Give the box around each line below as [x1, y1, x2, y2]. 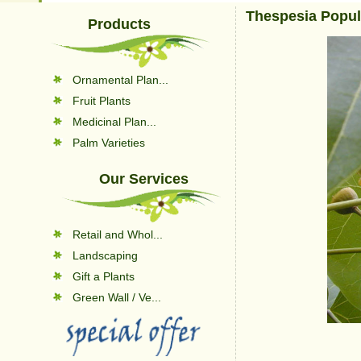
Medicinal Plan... [73, 115, 156, 128]
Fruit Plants [73, 94, 131, 107]
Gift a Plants [73, 270, 135, 283]
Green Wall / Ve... [73, 291, 161, 304]
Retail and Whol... [73, 228, 163, 241]
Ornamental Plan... [73, 73, 168, 86]
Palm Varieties [73, 136, 145, 149]
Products [88, 16, 151, 32]
